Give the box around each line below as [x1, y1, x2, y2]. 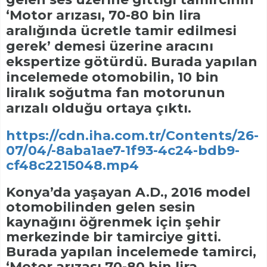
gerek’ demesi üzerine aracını [6, 38, 213, 55]
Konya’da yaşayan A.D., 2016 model [6, 184, 250, 201]
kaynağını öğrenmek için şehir [6, 214, 221, 231]
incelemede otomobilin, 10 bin [6, 69, 219, 86]
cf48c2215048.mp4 [6, 157, 139, 174]
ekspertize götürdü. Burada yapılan [6, 54, 257, 70]
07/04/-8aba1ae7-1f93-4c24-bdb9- [6, 142, 240, 159]
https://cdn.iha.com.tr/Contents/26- [6, 128, 259, 144]
